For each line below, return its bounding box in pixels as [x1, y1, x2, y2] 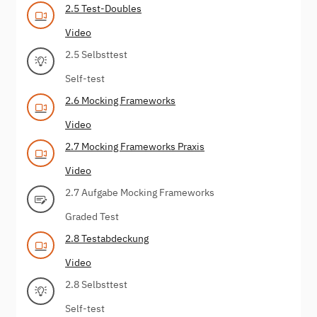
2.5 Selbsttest [65, 47, 127, 61]
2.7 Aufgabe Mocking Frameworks [65, 185, 214, 199]
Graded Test [65, 209, 119, 223]
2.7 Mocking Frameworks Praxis [65, 139, 204, 153]
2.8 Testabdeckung [65, 231, 149, 245]
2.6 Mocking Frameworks [65, 93, 175, 107]
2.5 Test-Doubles [65, 1, 142, 15]
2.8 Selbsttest [65, 277, 127, 291]
